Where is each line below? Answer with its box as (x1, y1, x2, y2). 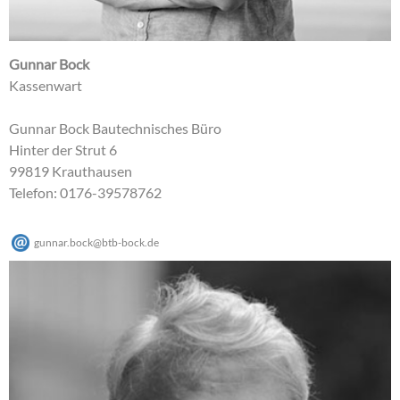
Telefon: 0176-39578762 (9, 184, 162, 202)
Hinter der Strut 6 (9, 141, 117, 159)
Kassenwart (9, 77, 82, 95)
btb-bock (102, 236, 145, 250)
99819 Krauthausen (9, 162, 132, 180)
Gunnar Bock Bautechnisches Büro (9, 120, 221, 137)
